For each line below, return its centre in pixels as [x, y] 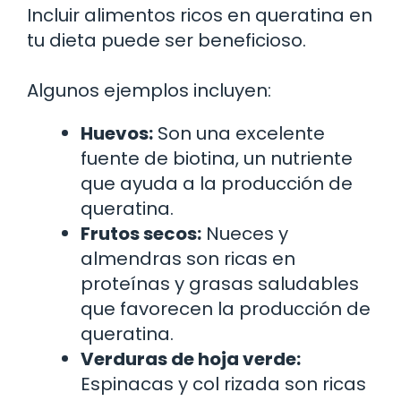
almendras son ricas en [188, 259]
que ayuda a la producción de [217, 184]
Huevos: [117, 134]
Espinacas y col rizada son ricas [223, 384]
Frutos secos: [141, 234]
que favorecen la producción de [226, 309]
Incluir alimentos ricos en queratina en [200, 16]
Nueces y [245, 234]
